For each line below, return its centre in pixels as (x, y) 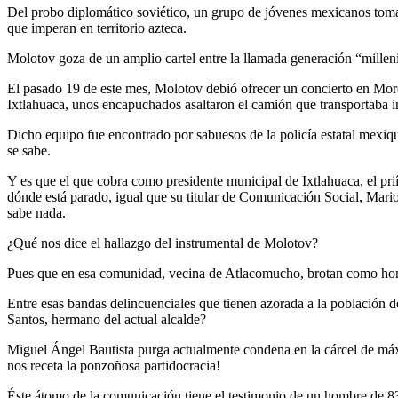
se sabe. (29, 150)
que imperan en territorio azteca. (97, 28)
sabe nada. (36, 212)
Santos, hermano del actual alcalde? (107, 319)
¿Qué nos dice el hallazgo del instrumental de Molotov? (163, 243)
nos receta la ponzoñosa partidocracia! (114, 365)
